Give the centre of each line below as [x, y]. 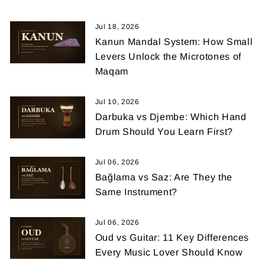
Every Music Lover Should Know [169, 252]
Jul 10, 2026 [117, 101]
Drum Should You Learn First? [164, 131]
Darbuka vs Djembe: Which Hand [171, 117]
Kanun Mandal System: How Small [174, 41]
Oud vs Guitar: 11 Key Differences [172, 237]
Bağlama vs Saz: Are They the [164, 177]
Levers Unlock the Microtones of [168, 56]
